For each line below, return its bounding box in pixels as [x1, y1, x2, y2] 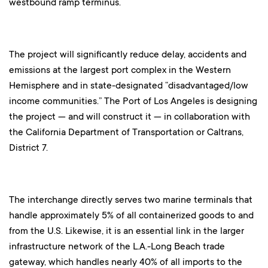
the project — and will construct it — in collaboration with [9, 110, 250, 122]
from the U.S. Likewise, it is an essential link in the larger [9, 224, 244, 236]
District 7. [9, 141, 48, 153]
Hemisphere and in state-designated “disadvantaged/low [9, 79, 248, 91]
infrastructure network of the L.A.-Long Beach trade [9, 240, 225, 252]
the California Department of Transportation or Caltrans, [9, 126, 243, 138]
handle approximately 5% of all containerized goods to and [9, 209, 254, 221]
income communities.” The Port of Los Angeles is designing [9, 95, 257, 106]
